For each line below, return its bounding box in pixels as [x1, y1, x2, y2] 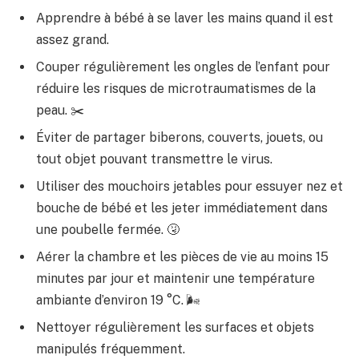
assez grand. [36, 32, 109, 48]
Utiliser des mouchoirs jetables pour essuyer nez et [36, 179, 343, 195]
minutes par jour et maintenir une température [36, 271, 315, 287]
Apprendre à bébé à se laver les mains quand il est [36, 10, 333, 26]
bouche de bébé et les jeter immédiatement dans [36, 200, 328, 216]
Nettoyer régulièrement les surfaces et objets [36, 320, 314, 336]
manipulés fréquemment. [36, 341, 185, 357]
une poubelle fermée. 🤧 [36, 222, 179, 238]
